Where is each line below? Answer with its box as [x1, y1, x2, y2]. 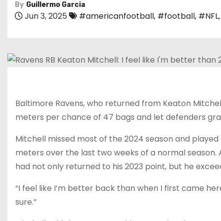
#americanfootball [79, 10, 154, 22]
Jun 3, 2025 [23, 10, 67, 22]
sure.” [15, 196, 37, 208]
